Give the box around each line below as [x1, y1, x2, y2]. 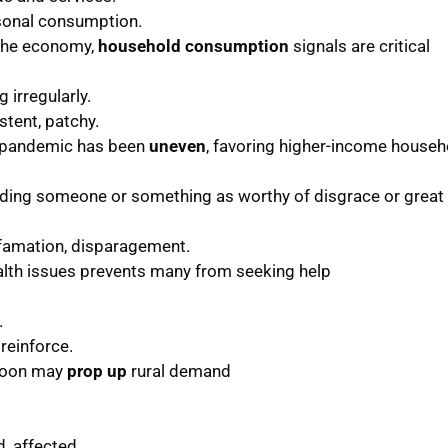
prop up [66, 360, 127, 381]
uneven [148, 135, 206, 156]
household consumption [97, 35, 289, 56]
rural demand [126, 360, 231, 381]
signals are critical [288, 35, 430, 56]
